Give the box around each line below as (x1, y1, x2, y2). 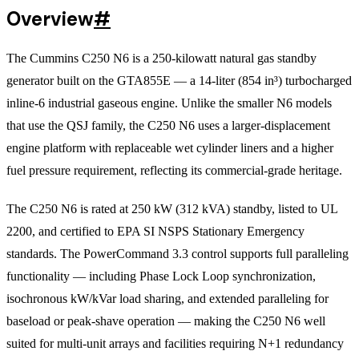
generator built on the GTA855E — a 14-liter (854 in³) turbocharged (6, 73, 352, 87)
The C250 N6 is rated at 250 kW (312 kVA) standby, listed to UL (6, 201, 337, 216)
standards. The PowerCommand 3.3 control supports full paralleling (6, 246, 349, 260)
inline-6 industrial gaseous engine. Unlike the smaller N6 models (6, 95, 332, 110)
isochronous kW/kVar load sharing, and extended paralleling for (6, 291, 329, 305)
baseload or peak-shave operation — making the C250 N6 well (6, 313, 325, 328)
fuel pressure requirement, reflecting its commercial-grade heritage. (6, 163, 342, 177)
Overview (6, 6, 94, 31)
